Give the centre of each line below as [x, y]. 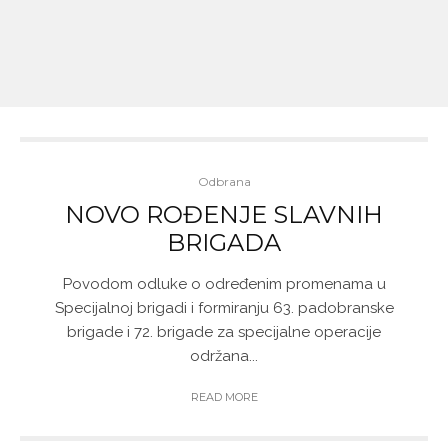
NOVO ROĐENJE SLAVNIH [224, 214]
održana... [224, 356]
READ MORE [224, 397]
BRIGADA [224, 242]
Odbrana [224, 181]
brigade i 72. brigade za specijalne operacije [224, 332]
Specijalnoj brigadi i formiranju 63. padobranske [224, 308]
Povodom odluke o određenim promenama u [224, 284]
